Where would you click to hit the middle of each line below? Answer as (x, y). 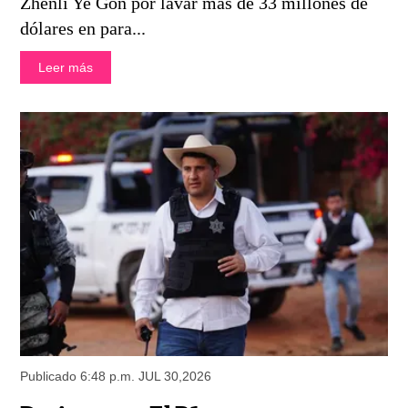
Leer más (66, 67)
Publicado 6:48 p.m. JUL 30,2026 (116, 377)
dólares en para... (83, 28)
